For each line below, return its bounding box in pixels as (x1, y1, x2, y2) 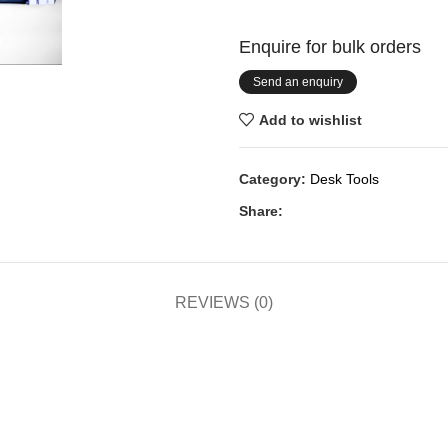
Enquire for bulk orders (239, 37, 421, 57)
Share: (239, 203, 283, 219)
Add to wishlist (258, 111, 362, 128)
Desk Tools (310, 171, 379, 187)
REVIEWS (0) (175, 294, 273, 311)
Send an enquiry (253, 75, 343, 89)
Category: (239, 171, 306, 187)
